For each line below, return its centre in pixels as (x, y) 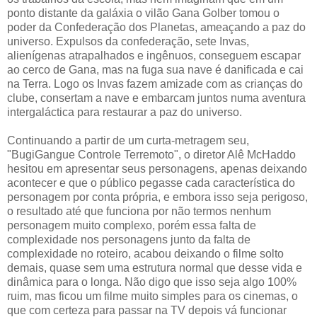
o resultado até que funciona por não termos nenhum (139, 211)
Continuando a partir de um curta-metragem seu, (128, 140)
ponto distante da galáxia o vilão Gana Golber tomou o (143, 13)
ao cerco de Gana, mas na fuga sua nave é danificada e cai (155, 69)
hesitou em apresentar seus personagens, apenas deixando (157, 168)
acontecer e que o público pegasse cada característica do (151, 183)
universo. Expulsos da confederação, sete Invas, (128, 41)
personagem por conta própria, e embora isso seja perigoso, (157, 197)
